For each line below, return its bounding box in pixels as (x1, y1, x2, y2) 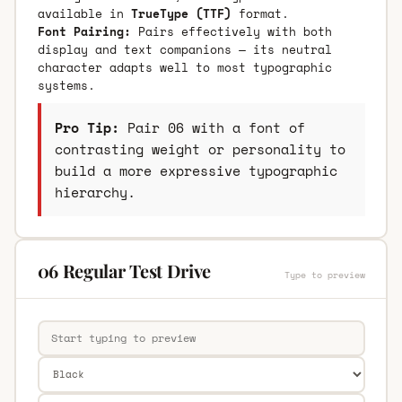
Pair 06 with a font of (118, 117, 305, 137)
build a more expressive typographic (54, 160, 337, 180)
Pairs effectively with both (130, 22, 332, 40)
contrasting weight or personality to (54, 138, 345, 159)
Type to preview (284, 267, 365, 282)
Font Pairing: (37, 22, 131, 40)
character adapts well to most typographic (37, 57, 332, 76)
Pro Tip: (54, 117, 119, 137)
